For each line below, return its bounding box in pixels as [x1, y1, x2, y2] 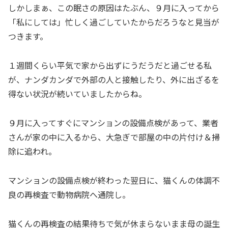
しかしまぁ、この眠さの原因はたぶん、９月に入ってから [8, 2, 219, 14]
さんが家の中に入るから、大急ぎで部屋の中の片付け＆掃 [8, 130, 220, 143]
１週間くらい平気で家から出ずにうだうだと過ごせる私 [8, 59, 212, 72]
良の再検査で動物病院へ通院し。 [8, 188, 130, 201]
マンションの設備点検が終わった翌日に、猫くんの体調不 [8, 174, 220, 186]
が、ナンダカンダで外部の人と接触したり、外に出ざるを [8, 73, 219, 86]
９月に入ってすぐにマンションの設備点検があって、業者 [8, 116, 218, 129]
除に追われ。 [8, 145, 56, 157]
